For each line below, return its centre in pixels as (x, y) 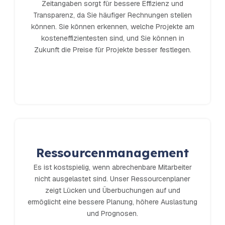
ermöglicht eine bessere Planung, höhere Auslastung (113, 202)
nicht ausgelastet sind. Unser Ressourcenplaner (113, 179)
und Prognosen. (113, 214)
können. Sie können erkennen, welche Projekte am (113, 27)
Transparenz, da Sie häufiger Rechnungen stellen (113, 15)
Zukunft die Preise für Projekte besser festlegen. (113, 50)
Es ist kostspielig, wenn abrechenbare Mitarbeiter (113, 167)
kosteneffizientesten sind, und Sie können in (113, 38)
